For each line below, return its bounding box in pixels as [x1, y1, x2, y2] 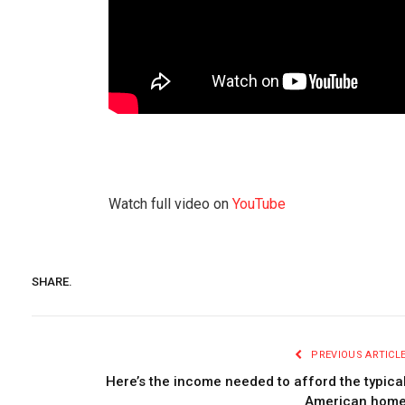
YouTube [231, 195, 286, 213]
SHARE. [32, 274, 72, 288]
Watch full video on [108, 195, 232, 213]
